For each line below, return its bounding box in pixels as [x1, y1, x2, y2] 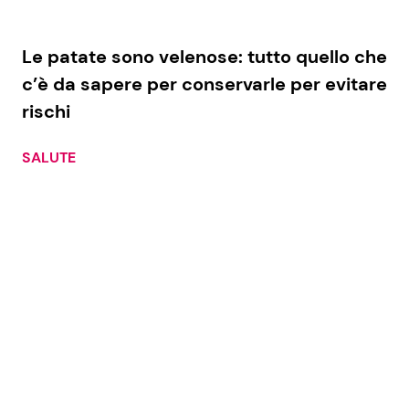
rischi [22, 100, 70, 124]
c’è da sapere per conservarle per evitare [22, 72, 387, 97]
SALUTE [22, 148, 76, 168]
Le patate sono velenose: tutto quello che [22, 45, 387, 69]
